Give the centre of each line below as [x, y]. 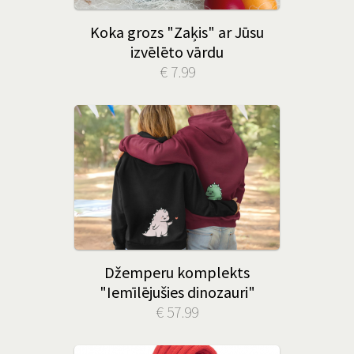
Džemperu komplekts [177, 272]
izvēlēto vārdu [177, 52]
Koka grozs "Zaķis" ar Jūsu [177, 32]
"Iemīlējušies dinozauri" [177, 292]
